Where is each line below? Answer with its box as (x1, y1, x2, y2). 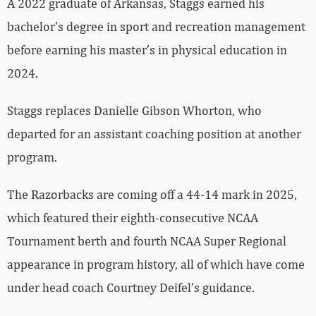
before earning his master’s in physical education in (7, 42, 287, 57)
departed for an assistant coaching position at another (7, 126, 301, 141)
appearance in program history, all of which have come (7, 256, 305, 272)
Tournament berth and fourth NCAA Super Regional (7, 233, 286, 248)
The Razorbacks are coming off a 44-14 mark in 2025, (7, 186, 297, 202)
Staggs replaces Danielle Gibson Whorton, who (7, 102, 262, 118)
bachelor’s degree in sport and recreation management (7, 18, 305, 34)
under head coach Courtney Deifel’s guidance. (7, 279, 255, 295)
